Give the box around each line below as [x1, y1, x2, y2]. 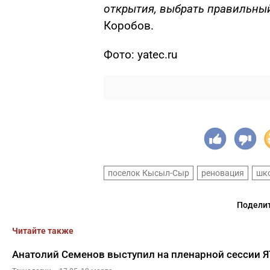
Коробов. [104, 19, 154, 33]
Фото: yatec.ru [104, 48, 177, 61]
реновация [201, 168, 244, 178]
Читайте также [12, 226, 74, 236]
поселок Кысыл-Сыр [108, 168, 189, 178]
